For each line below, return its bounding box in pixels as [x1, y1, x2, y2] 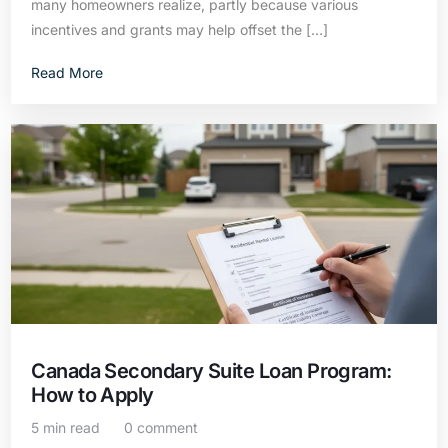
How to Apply [31, 383, 154, 407]
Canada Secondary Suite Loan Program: [31, 359, 392, 383]
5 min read [31, 419, 101, 436]
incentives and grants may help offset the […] [31, 21, 329, 38]
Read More [31, 64, 104, 81]
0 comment [124, 419, 199, 436]
